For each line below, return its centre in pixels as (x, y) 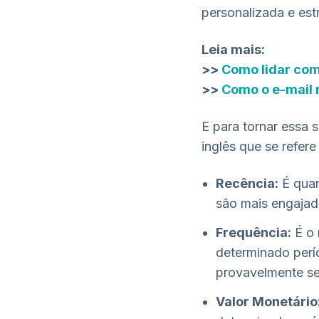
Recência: (247, 183)
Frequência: (253, 232)
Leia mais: (234, 49)
